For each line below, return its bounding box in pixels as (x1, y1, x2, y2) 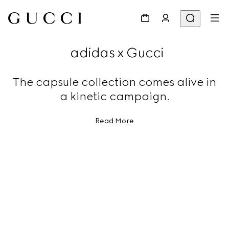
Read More (95, 117, 134, 125)
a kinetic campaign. (59, 89, 170, 103)
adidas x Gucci (70, 44, 164, 61)
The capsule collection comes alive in (13, 75, 216, 89)
